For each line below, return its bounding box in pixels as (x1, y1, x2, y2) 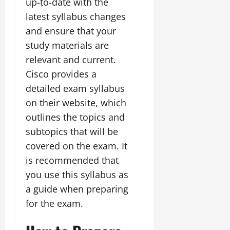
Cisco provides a (26, 67, 97, 80)
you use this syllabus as (26, 168, 128, 181)
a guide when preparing (26, 182, 128, 195)
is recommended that (26, 154, 119, 166)
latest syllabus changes (26, 10, 126, 23)
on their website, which (26, 96, 126, 109)
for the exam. (26, 197, 83, 209)
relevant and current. (26, 53, 116, 66)
